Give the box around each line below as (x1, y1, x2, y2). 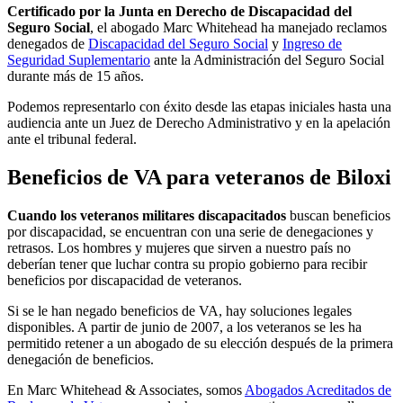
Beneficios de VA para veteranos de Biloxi (7, 166, 391, 189)
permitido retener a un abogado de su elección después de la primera (7, 335, 393, 351)
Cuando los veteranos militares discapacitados (7, 207, 286, 223)
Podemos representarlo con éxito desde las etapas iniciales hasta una (7, 99, 391, 115)
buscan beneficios (286, 207, 390, 223)
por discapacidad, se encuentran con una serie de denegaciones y (7, 223, 373, 239)
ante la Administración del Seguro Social (150, 52, 384, 68)
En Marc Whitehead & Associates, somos (7, 381, 245, 398)
